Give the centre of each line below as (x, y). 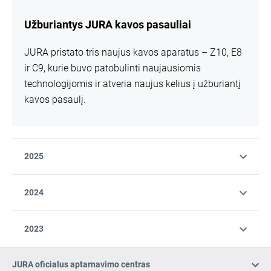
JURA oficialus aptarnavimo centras (81, 264)
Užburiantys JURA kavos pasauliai (108, 24)
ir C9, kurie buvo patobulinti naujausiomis (113, 68)
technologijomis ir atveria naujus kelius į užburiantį (132, 84)
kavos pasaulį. (55, 100)
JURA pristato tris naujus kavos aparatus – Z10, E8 (133, 52)
